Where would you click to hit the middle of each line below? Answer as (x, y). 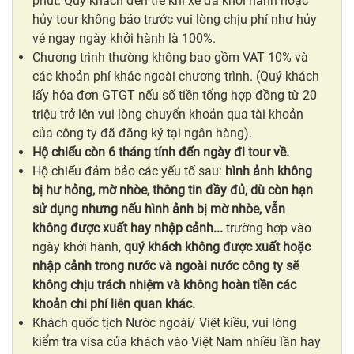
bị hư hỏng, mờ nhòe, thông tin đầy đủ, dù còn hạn (173, 190)
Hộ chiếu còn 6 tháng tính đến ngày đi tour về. (161, 152)
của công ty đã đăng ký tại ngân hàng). (142, 133)
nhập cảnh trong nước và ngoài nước (136, 265)
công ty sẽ (270, 265)
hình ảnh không (269, 171)
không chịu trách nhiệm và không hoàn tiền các (164, 284)
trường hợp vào (269, 228)
